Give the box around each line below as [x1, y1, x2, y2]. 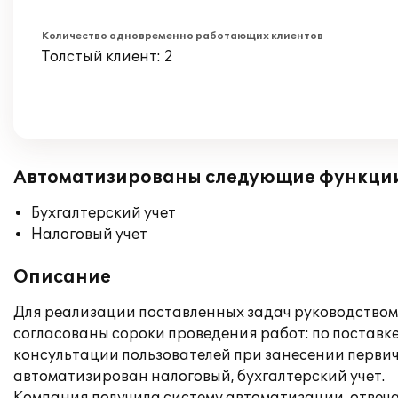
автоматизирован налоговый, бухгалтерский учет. [13, 368, 385, 386]
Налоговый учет [31, 226, 147, 243]
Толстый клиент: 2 [42, 48, 173, 66]
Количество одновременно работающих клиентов [42, 30, 323, 42]
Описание [13, 267, 111, 288]
